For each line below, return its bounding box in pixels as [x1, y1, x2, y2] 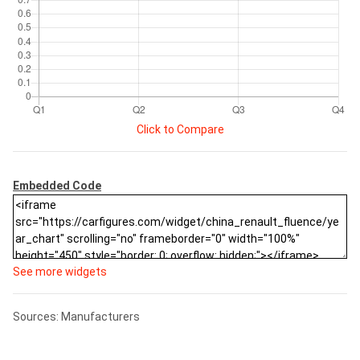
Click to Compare [136, 123, 224, 136]
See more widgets [13, 265, 107, 278]
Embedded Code [13, 179, 101, 192]
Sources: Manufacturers [13, 310, 140, 323]
